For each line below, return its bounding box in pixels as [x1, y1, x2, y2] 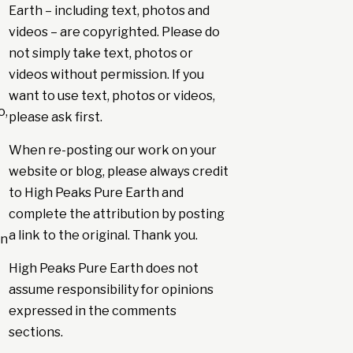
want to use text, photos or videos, [8, 88, 215, 104]
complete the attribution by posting [8, 206, 225, 222]
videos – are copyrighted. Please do [8, 24, 220, 40]
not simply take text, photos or [8, 46, 193, 61]
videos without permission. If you [8, 67, 204, 83]
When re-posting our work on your [8, 143, 217, 158]
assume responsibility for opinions [8, 282, 214, 298]
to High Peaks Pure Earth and [8, 185, 184, 201]
